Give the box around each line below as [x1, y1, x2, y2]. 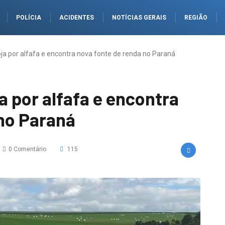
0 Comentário [9, 146, 46, 153]
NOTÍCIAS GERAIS [112, 14, 166, 21]
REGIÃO [184, 14, 207, 21]
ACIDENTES [59, 14, 94, 21]
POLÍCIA [16, 14, 41, 21]
